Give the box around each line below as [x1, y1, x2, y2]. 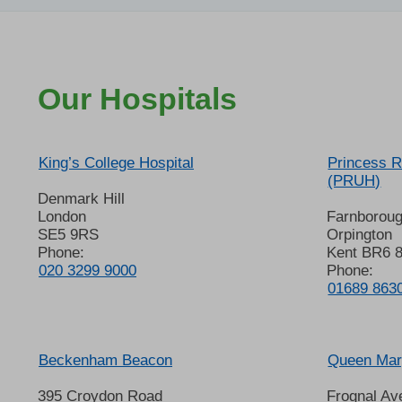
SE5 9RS [38, 225, 99, 243]
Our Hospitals [38, 82, 237, 117]
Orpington [327, 225, 393, 243]
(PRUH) [328, 171, 381, 189]
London [38, 207, 86, 225]
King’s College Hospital [39, 153, 194, 171]
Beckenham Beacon [39, 351, 172, 369]
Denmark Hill [38, 189, 125, 207]
